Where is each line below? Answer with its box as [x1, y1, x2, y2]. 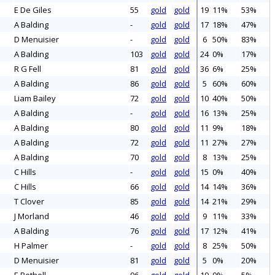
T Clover [14, 196, 44, 207]
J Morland [14, 211, 49, 222]
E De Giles [14, 4, 52, 16]
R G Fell [14, 63, 41, 75]
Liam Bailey [14, 93, 56, 104]
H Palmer [14, 240, 48, 252]
